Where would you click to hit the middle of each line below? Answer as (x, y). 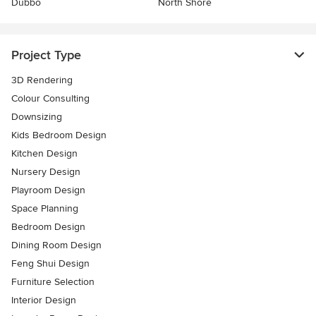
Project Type (46, 55)
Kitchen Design (44, 154)
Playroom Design (48, 190)
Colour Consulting (50, 99)
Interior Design (44, 300)
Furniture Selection (53, 282)
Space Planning (45, 209)
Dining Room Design (56, 245)
